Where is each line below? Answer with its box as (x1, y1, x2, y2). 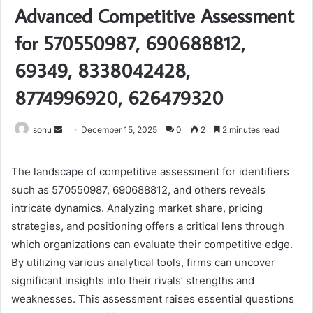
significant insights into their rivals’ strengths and (11, 274, 254, 288)
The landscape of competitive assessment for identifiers (11, 165, 289, 179)
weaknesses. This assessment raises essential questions (11, 292, 294, 306)
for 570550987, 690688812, (15, 30, 245, 57)
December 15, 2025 (81, 124, 157, 136)
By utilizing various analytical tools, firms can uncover (11, 256, 275, 270)
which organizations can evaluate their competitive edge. (11, 238, 293, 252)
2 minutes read (220, 124, 279, 136)
